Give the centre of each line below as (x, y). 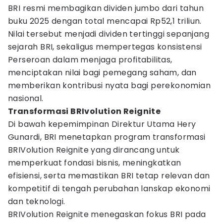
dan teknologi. (38, 201)
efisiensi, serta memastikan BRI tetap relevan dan (109, 176)
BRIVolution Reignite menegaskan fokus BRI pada (107, 214)
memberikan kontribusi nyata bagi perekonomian (109, 85)
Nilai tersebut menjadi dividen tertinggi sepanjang (109, 34)
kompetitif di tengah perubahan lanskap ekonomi (109, 189)
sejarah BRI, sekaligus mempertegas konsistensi (105, 47)
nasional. (26, 98)
